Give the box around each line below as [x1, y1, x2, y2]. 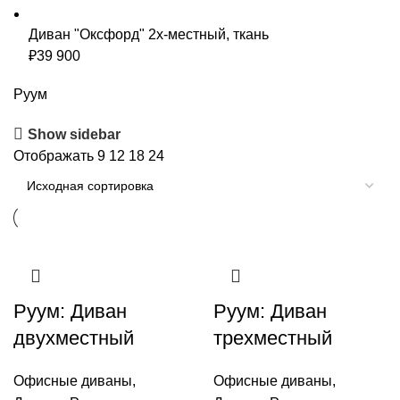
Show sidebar [28, 126, 121, 142]
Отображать [13, 148, 97, 163]
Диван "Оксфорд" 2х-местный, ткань [29, 27, 269, 42]
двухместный [13, 327, 134, 349]
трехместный [213, 327, 332, 349]
